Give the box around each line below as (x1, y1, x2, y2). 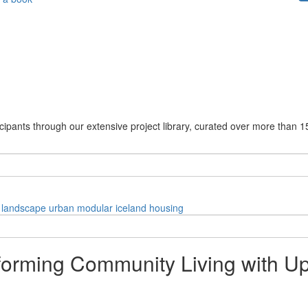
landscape (1, 200, 46, 214)
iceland (115, 200, 146, 214)
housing (149, 200, 184, 214)
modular (77, 200, 113, 214)
